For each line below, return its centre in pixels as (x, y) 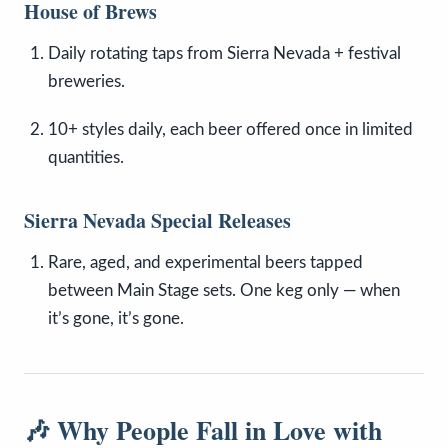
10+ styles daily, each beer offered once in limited (230, 130)
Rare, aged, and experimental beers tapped (205, 263)
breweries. (86, 82)
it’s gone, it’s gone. (116, 319)
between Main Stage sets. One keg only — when (224, 291)
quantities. (86, 158)
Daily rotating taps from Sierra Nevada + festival (224, 54)
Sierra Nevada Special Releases (157, 221)
